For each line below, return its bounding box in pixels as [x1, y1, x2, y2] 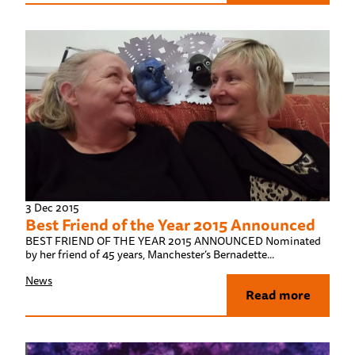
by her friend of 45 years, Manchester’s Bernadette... [25, 246, 274, 264]
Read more [246, 284, 311, 306]
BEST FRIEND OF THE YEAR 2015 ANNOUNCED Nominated [25, 232, 321, 250]
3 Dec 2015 [25, 199, 79, 217]
